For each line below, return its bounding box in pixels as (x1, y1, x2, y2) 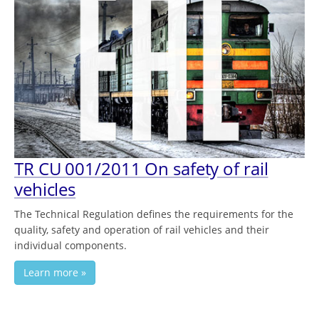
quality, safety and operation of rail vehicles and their (14, 223, 269, 237)
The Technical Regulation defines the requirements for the (14, 207, 293, 221)
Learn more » (23, 266, 86, 280)
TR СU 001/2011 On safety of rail (14, 157, 268, 181)
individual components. (14, 239, 127, 253)
